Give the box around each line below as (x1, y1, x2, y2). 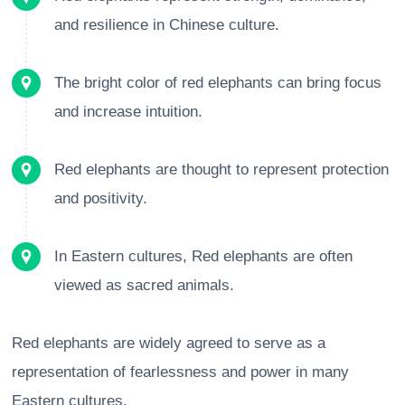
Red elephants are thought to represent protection (54, 161, 389, 179)
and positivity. (54, 190, 147, 208)
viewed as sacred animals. (54, 277, 234, 295)
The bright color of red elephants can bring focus (54, 74, 381, 92)
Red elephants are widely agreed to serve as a (12, 334, 325, 353)
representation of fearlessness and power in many (12, 363, 349, 381)
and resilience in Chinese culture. (54, 16, 279, 34)
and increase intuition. (54, 103, 202, 121)
